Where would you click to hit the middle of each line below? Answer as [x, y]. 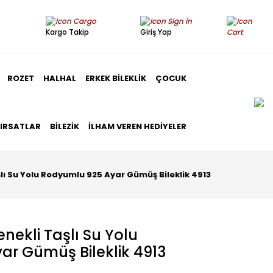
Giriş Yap [156, 32]
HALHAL [60, 78]
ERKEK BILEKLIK [116, 78]
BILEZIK [65, 126]
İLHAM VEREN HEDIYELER [137, 126]
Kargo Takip [67, 32]
